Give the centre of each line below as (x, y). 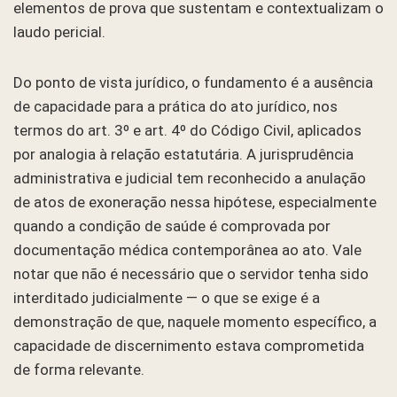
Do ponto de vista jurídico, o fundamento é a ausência (193, 82)
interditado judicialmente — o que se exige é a (167, 297)
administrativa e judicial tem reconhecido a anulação (190, 178)
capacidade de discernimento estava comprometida (189, 345)
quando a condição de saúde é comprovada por (172, 226)
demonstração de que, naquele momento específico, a (195, 321)
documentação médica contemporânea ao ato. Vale (187, 249)
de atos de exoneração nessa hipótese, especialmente (195, 202)
